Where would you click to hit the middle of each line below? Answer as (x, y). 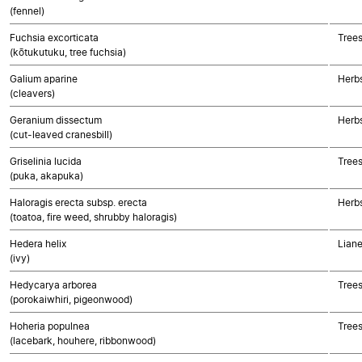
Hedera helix (38, 244)
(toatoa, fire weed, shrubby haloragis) (93, 217)
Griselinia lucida (46, 161)
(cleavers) (32, 93)
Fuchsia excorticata (54, 38)
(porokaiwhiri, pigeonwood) (71, 299)
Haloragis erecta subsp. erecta (78, 202)
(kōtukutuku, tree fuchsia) (68, 52)
